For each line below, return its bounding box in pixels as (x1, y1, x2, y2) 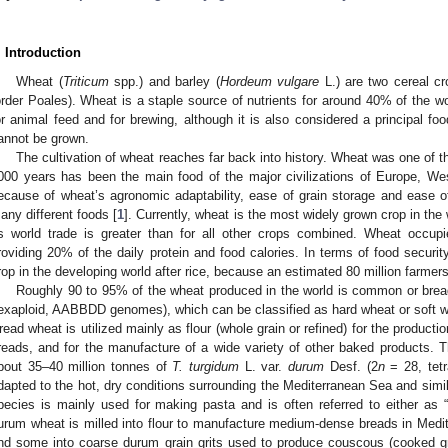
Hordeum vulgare (219, 73, 320, 89)
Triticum (62, 73, 109, 89)
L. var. (239, 358, 289, 374)
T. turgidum (172, 358, 240, 374)
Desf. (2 (324, 358, 378, 374)
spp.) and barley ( (108, 73, 220, 89)
